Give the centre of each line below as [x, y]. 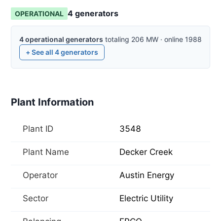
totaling [117, 39]
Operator [40, 175]
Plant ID [38, 129]
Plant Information [52, 102]
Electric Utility [146, 198]
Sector [36, 198]
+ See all [40, 52]
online [174, 39]
